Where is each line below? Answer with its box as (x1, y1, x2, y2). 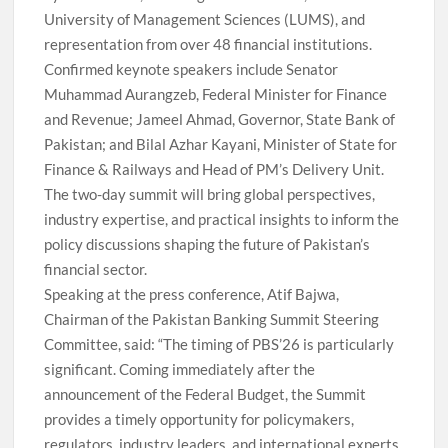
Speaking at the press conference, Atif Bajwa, (44, 284, 340, 303)
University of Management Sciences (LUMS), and (44, 9, 366, 28)
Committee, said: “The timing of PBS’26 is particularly (44, 334, 395, 353)
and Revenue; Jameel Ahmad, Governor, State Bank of (44, 109, 396, 128)
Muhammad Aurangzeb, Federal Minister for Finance (44, 84, 388, 103)
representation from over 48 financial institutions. (44, 34, 373, 53)
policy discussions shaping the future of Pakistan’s (44, 234, 371, 253)
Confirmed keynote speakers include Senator (44, 59, 339, 78)
